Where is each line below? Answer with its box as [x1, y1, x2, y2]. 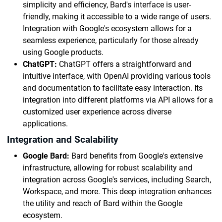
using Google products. [23, 48, 104, 57]
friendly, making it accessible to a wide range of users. [23, 12, 211, 21]
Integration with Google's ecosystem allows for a [23, 24, 192, 33]
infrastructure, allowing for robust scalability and [23, 163, 192, 172]
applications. [23, 119, 68, 128]
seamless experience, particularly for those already [23, 36, 199, 45]
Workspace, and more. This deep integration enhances [23, 187, 212, 196]
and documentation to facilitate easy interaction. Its [23, 83, 203, 93]
